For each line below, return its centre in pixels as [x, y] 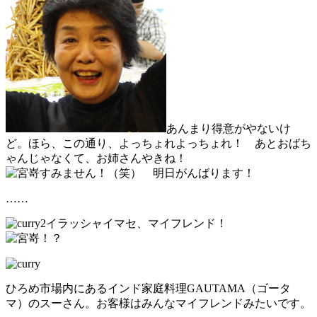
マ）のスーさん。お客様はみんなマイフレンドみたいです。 [158, 304]
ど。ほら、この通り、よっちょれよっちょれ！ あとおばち [158, 144]
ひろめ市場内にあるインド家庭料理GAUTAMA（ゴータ [148, 289]
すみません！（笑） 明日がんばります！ [147, 173]
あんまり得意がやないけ [229, 129]
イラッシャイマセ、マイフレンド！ [137, 224]
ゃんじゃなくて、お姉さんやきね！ [96, 158]
